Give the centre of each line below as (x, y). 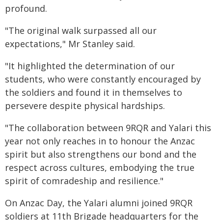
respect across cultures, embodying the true (100, 167)
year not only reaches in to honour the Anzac (100, 141)
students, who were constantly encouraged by (103, 79)
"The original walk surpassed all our (81, 30)
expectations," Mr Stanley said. (70, 44)
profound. (26, 8)
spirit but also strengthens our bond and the (101, 154)
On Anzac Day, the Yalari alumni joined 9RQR (99, 203)
